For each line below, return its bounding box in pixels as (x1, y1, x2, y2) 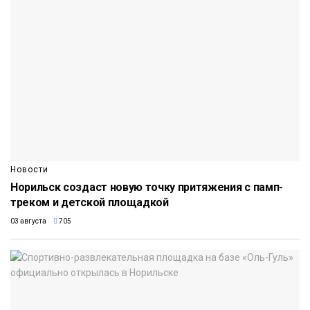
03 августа (10, 217, 46, 226)
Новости (10, 165, 48, 175)
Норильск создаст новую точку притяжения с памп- (10, 181, 283, 194)
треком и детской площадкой (10, 196, 169, 210)
